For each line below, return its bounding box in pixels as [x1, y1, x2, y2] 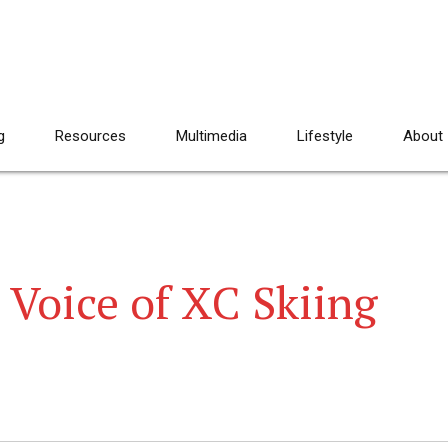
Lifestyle [297, 127, 353, 145]
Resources [55, 127, 126, 145]
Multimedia [176, 127, 247, 145]
